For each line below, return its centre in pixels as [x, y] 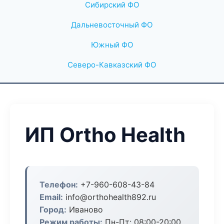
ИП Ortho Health [105, 135]
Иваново [85, 209]
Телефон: [59, 184]
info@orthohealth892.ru [109, 197]
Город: [53, 209]
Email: [51, 197]
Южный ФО [112, 45]
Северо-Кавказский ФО [112, 65]
